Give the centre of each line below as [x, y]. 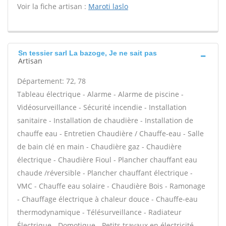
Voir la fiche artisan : [53, 6]
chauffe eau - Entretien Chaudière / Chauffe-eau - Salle [110, 133]
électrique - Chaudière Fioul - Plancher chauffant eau [107, 160]
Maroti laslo [108, 6]
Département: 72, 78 [51, 81]
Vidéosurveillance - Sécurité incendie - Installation [102, 107]
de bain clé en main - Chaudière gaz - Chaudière [99, 147]
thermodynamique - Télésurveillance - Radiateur [99, 212]
